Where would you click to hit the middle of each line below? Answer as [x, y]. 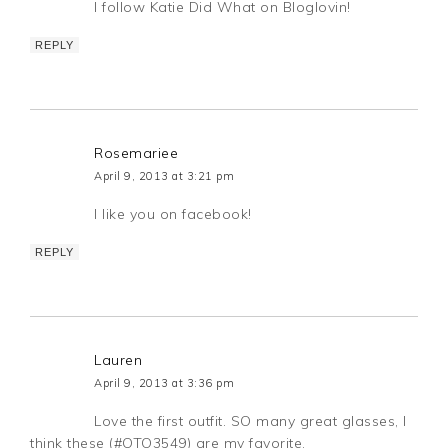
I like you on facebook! [173, 214]
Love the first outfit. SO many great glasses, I [250, 421]
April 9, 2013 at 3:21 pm [164, 176]
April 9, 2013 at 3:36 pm [164, 383]
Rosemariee [136, 153]
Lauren [118, 360]
